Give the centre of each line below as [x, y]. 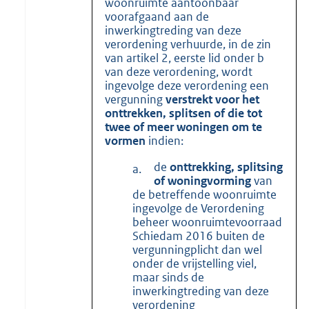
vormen [125, 140]
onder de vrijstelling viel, [194, 263]
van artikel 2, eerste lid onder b [185, 58]
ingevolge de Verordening [198, 208]
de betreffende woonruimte [204, 194]
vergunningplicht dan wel [197, 249]
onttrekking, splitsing [226, 167]
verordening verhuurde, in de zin [188, 44]
